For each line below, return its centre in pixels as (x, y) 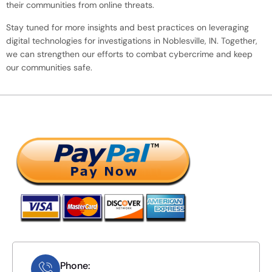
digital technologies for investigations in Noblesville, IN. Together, (132, 40)
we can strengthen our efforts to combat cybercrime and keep (129, 54)
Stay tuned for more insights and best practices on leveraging (127, 27)
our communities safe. (49, 67)
